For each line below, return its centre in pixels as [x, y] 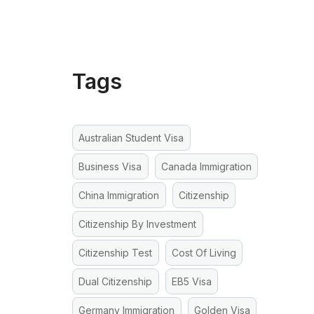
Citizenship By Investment [138, 224]
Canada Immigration [206, 167]
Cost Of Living [204, 253]
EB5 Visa [191, 282]
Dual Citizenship [116, 282]
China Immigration [119, 196]
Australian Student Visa [131, 138]
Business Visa [110, 167]
